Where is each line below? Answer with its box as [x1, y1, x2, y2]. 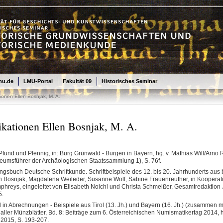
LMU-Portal [23, 78, 53, 84]
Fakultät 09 [62, 78, 92, 84]
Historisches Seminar [101, 78, 157, 84]
